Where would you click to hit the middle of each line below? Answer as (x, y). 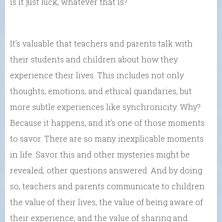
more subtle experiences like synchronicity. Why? (105, 107)
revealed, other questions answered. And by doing (106, 170)
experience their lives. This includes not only (97, 75)
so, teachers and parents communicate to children (107, 186)
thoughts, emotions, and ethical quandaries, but (101, 91)
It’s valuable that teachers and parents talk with (101, 43)
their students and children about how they (94, 59)
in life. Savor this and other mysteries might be (100, 154)
